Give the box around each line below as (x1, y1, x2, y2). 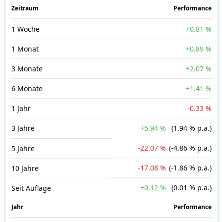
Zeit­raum (11, 4, 39, 13)
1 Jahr (11, 104, 31, 113)
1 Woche (11, 24, 40, 34)
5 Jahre (11, 144, 35, 154)
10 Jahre (11, 164, 39, 173)
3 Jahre (11, 123, 35, 133)
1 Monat (11, 44, 39, 54)
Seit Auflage (11, 183, 51, 193)
